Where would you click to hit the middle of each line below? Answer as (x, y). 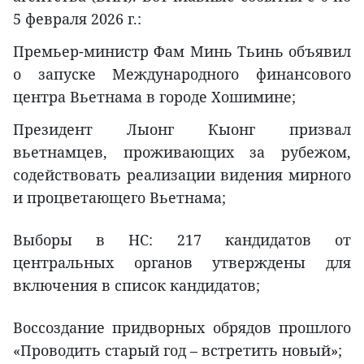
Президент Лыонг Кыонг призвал (182, 129)
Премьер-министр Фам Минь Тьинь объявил (182, 51)
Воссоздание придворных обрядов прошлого (182, 327)
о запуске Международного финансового (182, 74)
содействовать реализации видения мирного (182, 175)
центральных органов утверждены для (182, 262)
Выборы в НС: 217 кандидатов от (182, 240)
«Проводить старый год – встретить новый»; (178, 350)
